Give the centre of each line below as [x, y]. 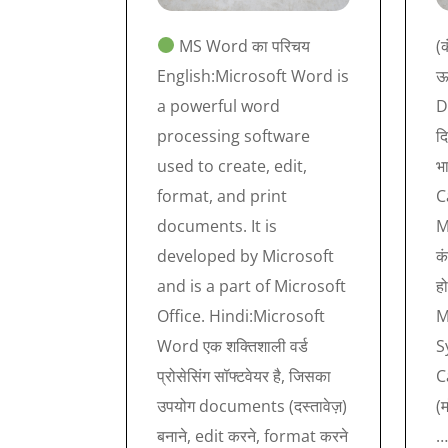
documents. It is [217, 225]
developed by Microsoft [245, 255]
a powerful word [218, 105]
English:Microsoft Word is [253, 75]
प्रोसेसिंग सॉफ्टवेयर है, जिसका [244, 375]
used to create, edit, [232, 165]
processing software [233, 135]
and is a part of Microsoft [251, 285]
